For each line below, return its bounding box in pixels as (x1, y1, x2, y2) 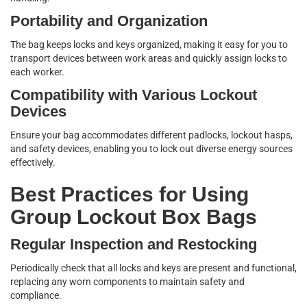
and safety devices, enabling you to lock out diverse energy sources (10, 143, 293, 154)
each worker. (10, 66, 64, 77)
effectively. (10, 157, 56, 168)
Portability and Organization (10, 12, 208, 29)
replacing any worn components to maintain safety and (10, 276, 245, 287)
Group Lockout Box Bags (10, 206, 257, 228)
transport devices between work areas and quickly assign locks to (10, 53, 287, 64)
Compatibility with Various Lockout (10, 86, 257, 103)
